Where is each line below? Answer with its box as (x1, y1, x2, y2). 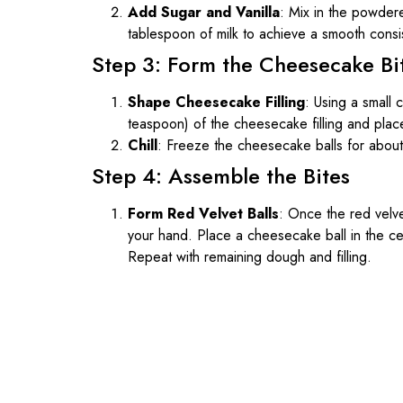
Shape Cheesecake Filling (128, 91, 305, 112)
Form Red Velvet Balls (128, 202, 279, 224)
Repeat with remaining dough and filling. (128, 246, 372, 267)
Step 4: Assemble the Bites (92, 159, 350, 192)
